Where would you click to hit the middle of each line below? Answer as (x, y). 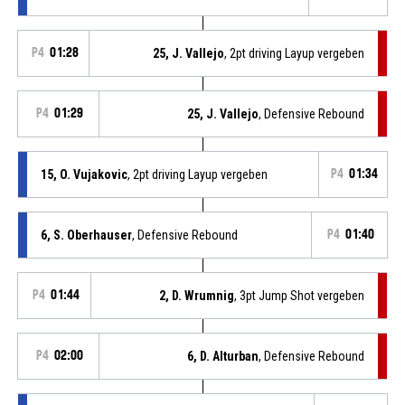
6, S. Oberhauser (86, 235)
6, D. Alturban (223, 356)
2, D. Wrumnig (197, 295)
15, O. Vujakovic (84, 174)
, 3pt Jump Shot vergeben (300, 295)
